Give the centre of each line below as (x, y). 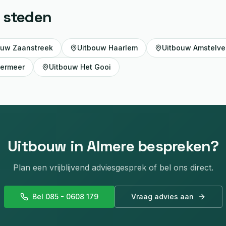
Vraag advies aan (162, 196)
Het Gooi (96, 67)
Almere (110, 146)
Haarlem (123, 48)
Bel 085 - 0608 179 (65, 196)
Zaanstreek (33, 48)
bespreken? (176, 146)
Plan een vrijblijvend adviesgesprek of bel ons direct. (113, 167)
